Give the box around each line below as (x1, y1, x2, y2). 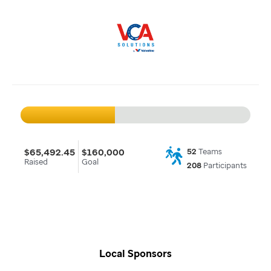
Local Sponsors (99, 247, 172, 261)
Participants (201, 160, 247, 171)
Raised (24, 157, 48, 167)
